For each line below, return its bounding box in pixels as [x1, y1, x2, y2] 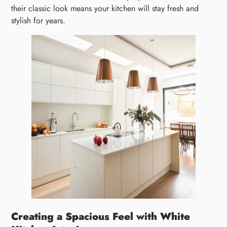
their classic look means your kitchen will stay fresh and [11, 2, 199, 14]
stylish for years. [11, 14, 66, 26]
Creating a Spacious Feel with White [11, 209, 191, 224]
